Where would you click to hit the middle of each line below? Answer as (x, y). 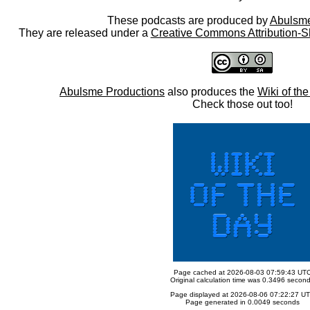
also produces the (211, 92)
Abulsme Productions (112, 92)
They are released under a (84, 33)
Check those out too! (242, 104)
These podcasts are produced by (188, 20)
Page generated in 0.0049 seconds (242, 302)
